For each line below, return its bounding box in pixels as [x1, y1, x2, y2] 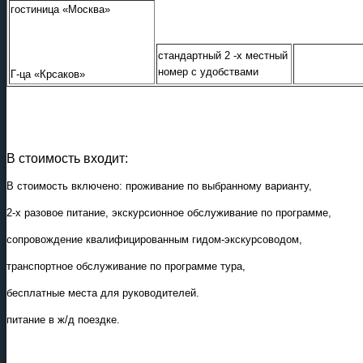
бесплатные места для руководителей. [6, 286, 199, 299]
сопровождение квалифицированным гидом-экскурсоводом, [6, 233, 302, 246]
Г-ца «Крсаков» [11, 67, 85, 80]
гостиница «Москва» [11, 2, 110, 15]
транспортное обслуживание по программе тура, [6, 259, 246, 272]
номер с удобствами [158, 65, 258, 78]
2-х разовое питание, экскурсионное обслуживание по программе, [6, 206, 331, 219]
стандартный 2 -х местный [158, 49, 288, 62]
